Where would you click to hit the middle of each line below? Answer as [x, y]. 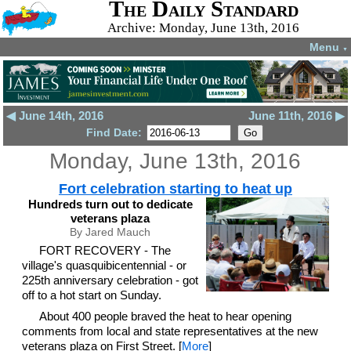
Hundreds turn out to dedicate [110, 204]
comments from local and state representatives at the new [170, 331]
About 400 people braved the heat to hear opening [166, 316]
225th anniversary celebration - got [110, 280]
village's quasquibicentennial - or [104, 265]
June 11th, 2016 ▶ [296, 116]
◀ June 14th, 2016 [55, 116]
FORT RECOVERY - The [105, 250]
